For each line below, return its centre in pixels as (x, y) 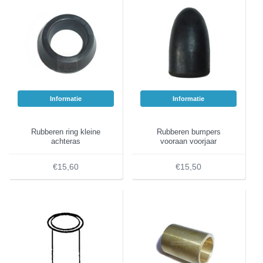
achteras (66, 141)
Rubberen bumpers (188, 132)
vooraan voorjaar (188, 141)
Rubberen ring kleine (66, 132)
